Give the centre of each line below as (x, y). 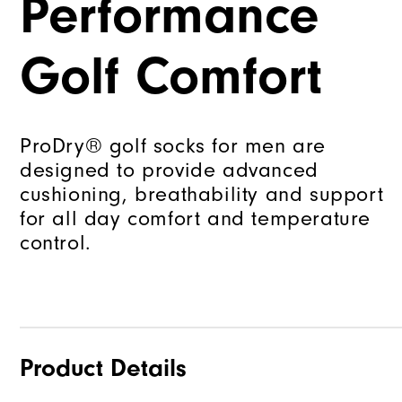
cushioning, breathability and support (202, 195)
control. (56, 243)
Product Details (103, 368)
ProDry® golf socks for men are (173, 146)
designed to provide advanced (169, 170)
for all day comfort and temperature (196, 219)
